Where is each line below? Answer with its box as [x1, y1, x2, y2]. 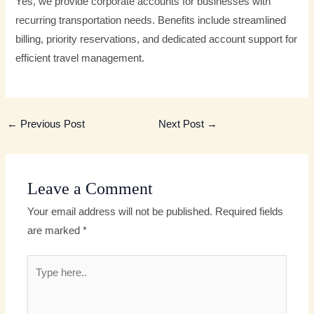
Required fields [215, 205, 284, 217]
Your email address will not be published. [27, 205, 213, 217]
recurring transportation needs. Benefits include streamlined [15, 14, 287, 26]
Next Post [158, 118, 207, 130]
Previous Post [17, 118, 85, 130]
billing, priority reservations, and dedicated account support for [15, 33, 298, 45]
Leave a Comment [27, 179, 153, 198]
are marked [27, 224, 83, 236]
